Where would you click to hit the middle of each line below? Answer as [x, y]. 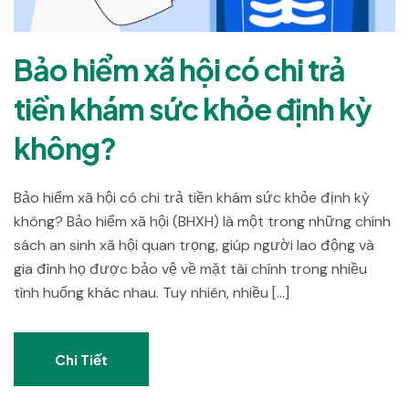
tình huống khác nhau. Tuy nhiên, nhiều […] [152, 292]
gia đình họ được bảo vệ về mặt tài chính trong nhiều [190, 268]
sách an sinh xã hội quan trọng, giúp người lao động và [194, 245]
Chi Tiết [81, 359]
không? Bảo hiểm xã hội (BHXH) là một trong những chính [202, 221]
